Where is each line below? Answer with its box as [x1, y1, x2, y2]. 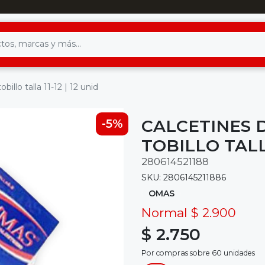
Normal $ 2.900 [141, 205, 236, 221]
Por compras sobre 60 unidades [141, 248, 255, 258]
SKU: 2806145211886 [141, 172, 226, 183]
